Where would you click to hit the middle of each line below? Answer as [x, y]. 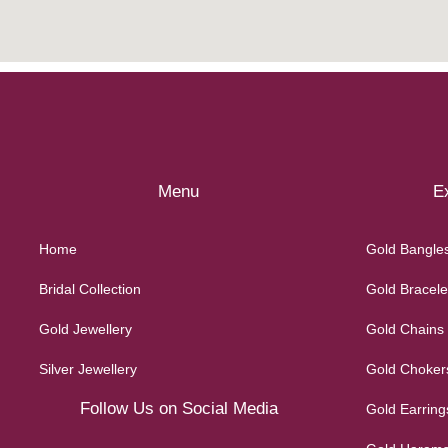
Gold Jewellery [85, 329]
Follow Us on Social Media [178, 409]
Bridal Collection [89, 289]
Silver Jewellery [87, 369]
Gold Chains [404, 329]
